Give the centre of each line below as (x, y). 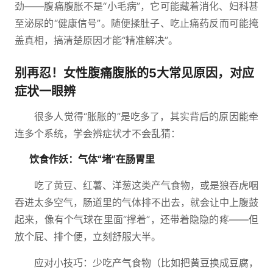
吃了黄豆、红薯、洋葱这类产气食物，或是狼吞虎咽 (146, 185)
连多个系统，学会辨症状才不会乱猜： (97, 133)
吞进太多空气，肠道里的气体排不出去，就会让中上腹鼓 (136, 202)
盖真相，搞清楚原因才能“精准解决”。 (96, 40)
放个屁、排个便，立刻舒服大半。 (88, 236)
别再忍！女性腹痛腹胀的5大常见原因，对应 (134, 73)
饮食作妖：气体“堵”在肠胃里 (92, 159)
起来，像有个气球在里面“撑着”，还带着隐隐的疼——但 (136, 219)
